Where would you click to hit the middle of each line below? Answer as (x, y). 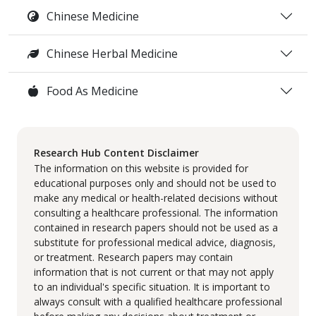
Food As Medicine (91, 91)
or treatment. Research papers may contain (133, 257)
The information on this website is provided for (141, 169)
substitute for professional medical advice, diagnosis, (155, 243)
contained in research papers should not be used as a (156, 228)
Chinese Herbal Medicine (111, 53)
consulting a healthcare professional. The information (156, 213)
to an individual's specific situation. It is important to (152, 287)
